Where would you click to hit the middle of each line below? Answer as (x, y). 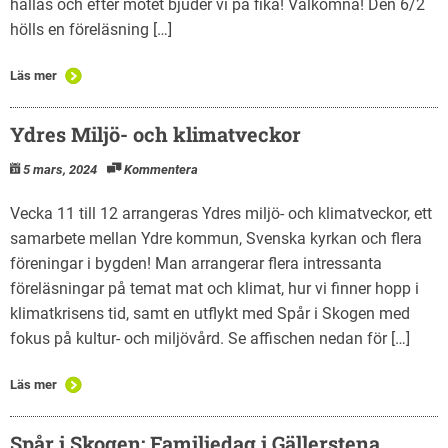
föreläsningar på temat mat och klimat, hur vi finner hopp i (214, 288)
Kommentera (161, 169)
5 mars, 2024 (60, 169)
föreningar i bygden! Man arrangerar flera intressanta (196, 263)
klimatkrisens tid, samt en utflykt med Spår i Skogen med (210, 313)
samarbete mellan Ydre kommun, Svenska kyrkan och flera (216, 238)
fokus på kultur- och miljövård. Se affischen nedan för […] (210, 338)
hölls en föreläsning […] (91, 29)
